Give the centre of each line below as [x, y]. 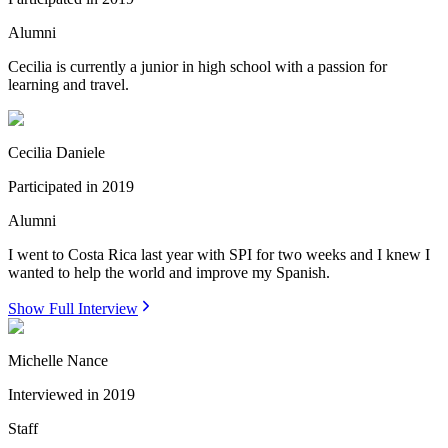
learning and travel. [68, 85]
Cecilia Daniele [56, 153]
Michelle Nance [58, 361]
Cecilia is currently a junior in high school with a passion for [197, 67]
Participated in [53, 187]
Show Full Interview [73, 309]
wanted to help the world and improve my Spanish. [171, 273]
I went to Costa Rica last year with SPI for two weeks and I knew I [219, 255]
